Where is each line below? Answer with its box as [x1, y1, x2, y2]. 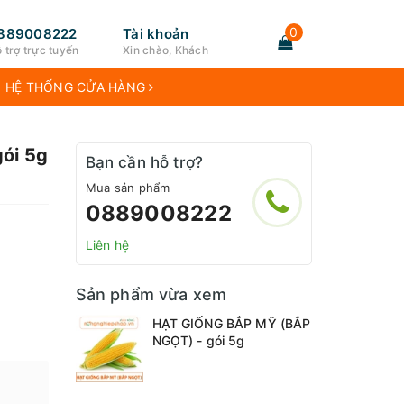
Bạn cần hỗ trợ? [85, 153, 204, 171]
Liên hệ [85, 237, 130, 252]
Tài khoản [123, 25, 189, 42]
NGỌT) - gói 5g [151, 333, 245, 348]
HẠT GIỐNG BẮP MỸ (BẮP [151, 316, 311, 331]
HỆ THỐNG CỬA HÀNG [5, 79, 150, 95]
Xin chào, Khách [123, 43, 208, 57]
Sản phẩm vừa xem [75, 285, 227, 304]
